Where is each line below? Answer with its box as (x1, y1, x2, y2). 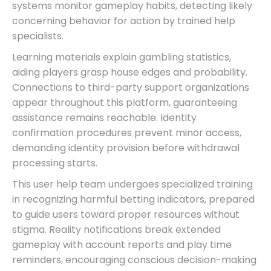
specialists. (12, 28, 64, 43)
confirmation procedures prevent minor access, (12, 125, 241, 140)
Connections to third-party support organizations (12, 80, 249, 94)
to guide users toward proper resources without (12, 207, 240, 221)
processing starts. (12, 155, 97, 170)
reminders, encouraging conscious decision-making (12, 252, 256, 267)
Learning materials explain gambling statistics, (12, 50, 231, 64)
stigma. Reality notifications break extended (12, 222, 221, 237)
